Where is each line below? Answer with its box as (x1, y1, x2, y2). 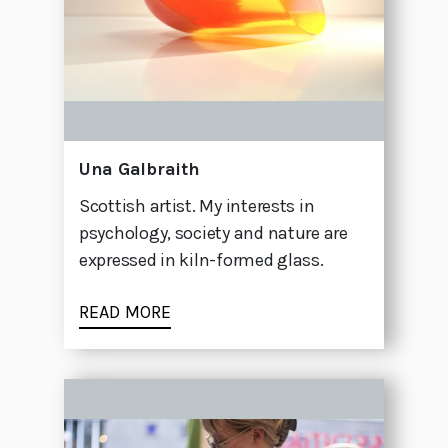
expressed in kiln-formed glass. (79, 249, 324, 272)
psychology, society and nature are (79, 222, 348, 245)
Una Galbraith (79, 158, 200, 181)
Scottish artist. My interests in (79, 195, 315, 218)
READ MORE (79, 301, 171, 324)
